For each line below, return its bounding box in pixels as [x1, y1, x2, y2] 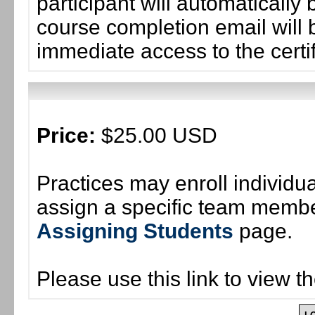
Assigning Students [37, 219, 233, 243]
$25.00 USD [96, 124, 217, 147]
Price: [37, 124, 96, 147]
